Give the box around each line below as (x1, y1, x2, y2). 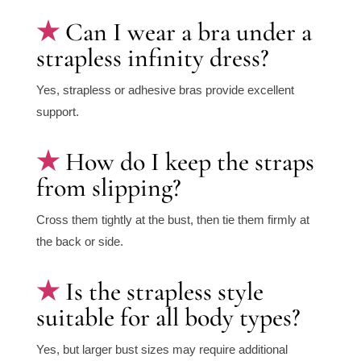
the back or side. (35, 234, 123, 249)
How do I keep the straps (64, 146, 314, 178)
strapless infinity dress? (35, 42, 269, 74)
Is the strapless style (64, 276, 263, 308)
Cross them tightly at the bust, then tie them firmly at (35, 213, 309, 227)
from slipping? (35, 172, 181, 204)
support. (35, 105, 79, 119)
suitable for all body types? (35, 301, 301, 334)
